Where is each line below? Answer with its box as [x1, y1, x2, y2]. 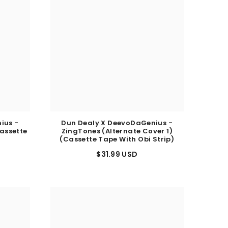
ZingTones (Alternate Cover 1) [61, 130, 173, 140]
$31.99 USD [96, 153, 138, 164]
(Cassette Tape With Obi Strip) [60, 138, 175, 149]
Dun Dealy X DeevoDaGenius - [61, 122, 173, 132]
